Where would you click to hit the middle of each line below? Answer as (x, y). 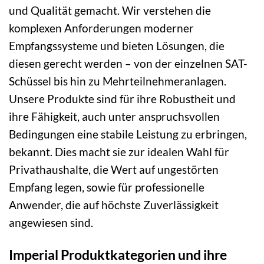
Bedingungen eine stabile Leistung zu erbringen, (128, 134)
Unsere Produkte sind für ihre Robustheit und (122, 98)
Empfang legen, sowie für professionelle (107, 187)
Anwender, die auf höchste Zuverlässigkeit (114, 204)
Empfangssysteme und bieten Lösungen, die (117, 45)
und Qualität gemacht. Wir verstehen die (110, 10)
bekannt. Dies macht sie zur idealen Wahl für (119, 151)
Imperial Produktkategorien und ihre (118, 254)
